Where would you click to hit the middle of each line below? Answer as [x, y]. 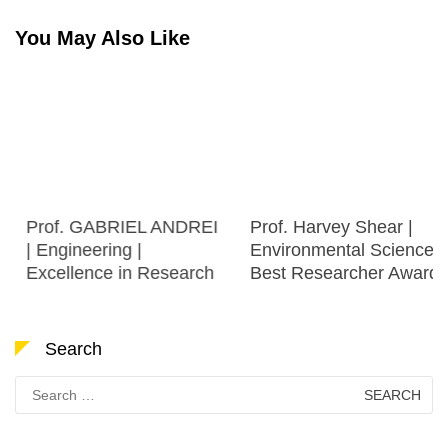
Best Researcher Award [333, 272]
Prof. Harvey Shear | [320, 226]
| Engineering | [73, 249]
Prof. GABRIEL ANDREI [111, 226]
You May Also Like [102, 37]
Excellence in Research [109, 272]
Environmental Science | [336, 249]
